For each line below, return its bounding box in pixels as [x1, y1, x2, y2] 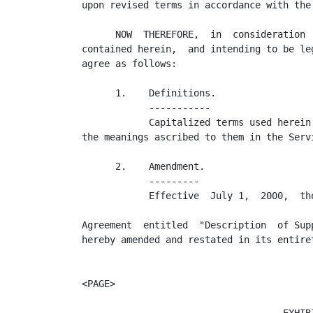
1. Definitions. [82, 87, 216, 99]
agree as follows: [82, 58, 177, 69]
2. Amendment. [82, 161, 205, 172]
